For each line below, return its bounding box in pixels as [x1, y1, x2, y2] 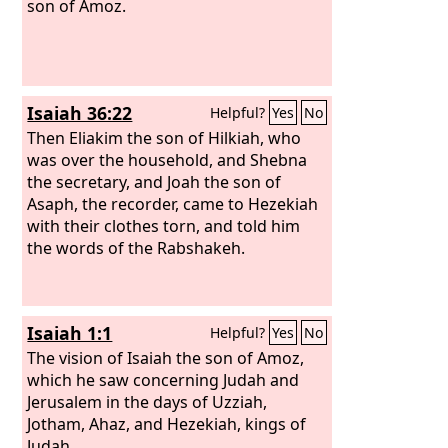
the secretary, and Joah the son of [27, 170, 282, 193]
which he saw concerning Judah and [27, 368, 300, 391]
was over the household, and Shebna [27, 148, 308, 171]
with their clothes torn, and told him [27, 214, 301, 237]
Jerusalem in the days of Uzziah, [27, 390, 268, 413]
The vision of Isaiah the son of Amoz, [27, 346, 305, 369]
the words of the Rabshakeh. [27, 236, 246, 259]
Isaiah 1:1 [27, 321, 113, 345]
